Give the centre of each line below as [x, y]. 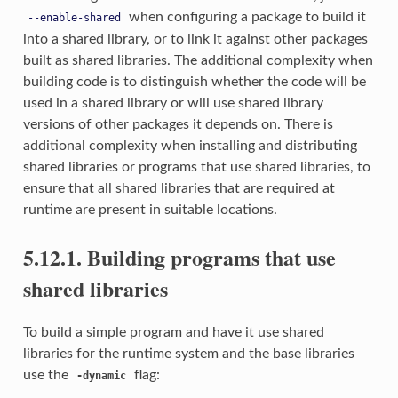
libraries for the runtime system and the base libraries [188, 353]
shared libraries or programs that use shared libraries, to [196, 167]
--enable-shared [74, 18]
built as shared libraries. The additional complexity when [198, 61]
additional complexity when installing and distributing [190, 146]
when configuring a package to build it [245, 17]
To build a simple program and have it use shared [173, 332]
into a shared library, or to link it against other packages [195, 40]
